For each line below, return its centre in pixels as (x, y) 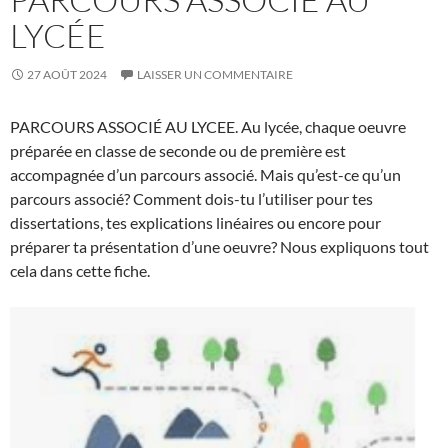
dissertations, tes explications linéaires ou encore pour (195, 222)
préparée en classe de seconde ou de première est (178, 150)
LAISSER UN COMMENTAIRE (215, 74)
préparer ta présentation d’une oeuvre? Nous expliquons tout (219, 246)
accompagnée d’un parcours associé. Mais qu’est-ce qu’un (205, 174)
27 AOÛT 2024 (67, 74)
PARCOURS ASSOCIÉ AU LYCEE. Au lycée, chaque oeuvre (208, 126)
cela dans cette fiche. (80, 270)
